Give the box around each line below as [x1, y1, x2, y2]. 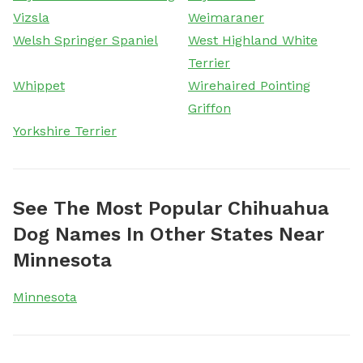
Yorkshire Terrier [13, 122, 117, 139]
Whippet [13, 77, 65, 93]
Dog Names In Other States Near [13, 222, 324, 246]
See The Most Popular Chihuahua [13, 196, 329, 220]
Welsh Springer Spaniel [13, 32, 158, 48]
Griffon [188, 100, 231, 116]
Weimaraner [188, 9, 264, 25]
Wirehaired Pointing [188, 77, 310, 93]
